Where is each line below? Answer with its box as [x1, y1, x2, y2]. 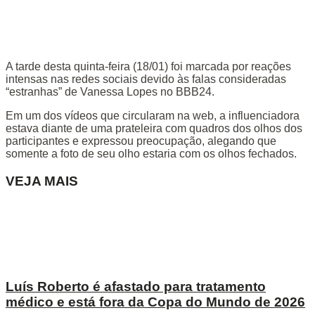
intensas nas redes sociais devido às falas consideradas [6, 73, 286, 86]
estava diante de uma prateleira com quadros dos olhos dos [6, 122, 302, 135]
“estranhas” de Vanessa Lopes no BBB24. [6, 86, 214, 98]
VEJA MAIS [6, 174, 78, 189]
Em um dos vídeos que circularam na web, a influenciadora [6, 110, 300, 122]
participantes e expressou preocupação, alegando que [6, 135, 276, 148]
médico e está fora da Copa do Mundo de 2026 [6, 294, 305, 309]
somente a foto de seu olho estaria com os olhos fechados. [6, 148, 297, 160]
